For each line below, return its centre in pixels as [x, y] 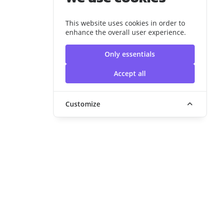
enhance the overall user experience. [126, 32]
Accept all [130, 74]
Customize [83, 104]
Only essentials [130, 54]
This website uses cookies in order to [125, 23]
